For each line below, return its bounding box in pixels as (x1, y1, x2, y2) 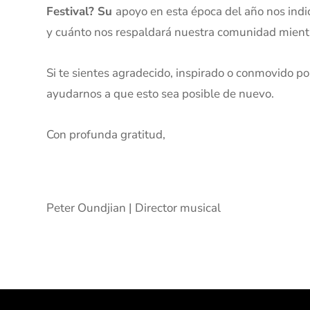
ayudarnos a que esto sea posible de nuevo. (46, 85, 277, 102)
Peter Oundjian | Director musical (46, 199, 221, 216)
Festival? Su (46, 3, 116, 19)
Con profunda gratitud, (46, 126, 169, 143)
